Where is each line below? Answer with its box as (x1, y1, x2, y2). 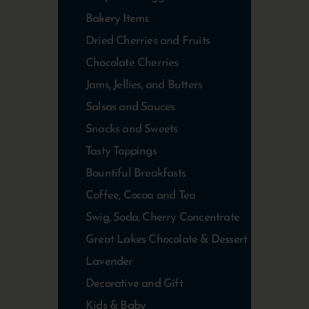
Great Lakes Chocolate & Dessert (86, 233, 248, 246)
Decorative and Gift (86, 277, 183, 290)
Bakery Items (86, 12, 149, 25)
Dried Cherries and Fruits (86, 34, 210, 47)
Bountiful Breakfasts (86, 167, 186, 179)
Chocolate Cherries (86, 57, 179, 69)
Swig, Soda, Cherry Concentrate (86, 211, 239, 223)
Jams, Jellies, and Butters (86, 79, 203, 91)
